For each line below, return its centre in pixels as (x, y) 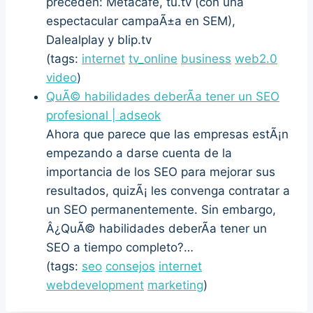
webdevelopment (95, 285)
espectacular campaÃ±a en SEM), (141, 21)
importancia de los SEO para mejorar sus (161, 172)
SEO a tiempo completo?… (120, 247)
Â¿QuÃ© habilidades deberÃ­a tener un (156, 228)
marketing (175, 285)
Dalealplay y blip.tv (99, 39)
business (206, 58)
